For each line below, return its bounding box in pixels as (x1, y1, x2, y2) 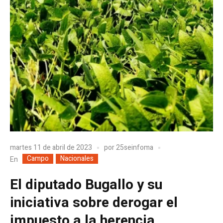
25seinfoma (116, 142, 153, 153)
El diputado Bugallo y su (10, 174, 162, 195)
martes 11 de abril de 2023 (10, 142, 92, 153)
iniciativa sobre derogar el (10, 192, 178, 213)
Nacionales (60, 153, 94, 164)
